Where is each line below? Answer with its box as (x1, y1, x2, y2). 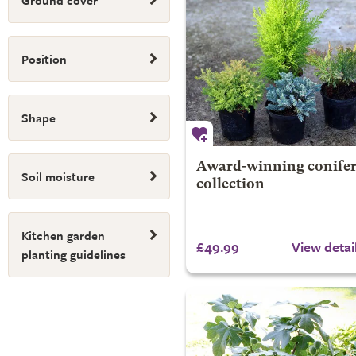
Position (21, 50, 67, 68)
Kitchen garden (21, 226, 105, 244)
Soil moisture (21, 168, 95, 185)
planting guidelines (21, 246, 126, 263)
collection (195, 177, 265, 192)
